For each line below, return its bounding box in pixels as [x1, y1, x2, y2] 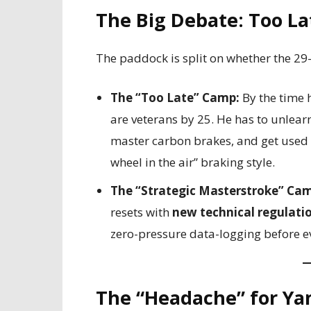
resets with [110, 204, 172, 220]
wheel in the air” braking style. [110, 154, 275, 170]
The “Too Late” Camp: [110, 90, 239, 106]
